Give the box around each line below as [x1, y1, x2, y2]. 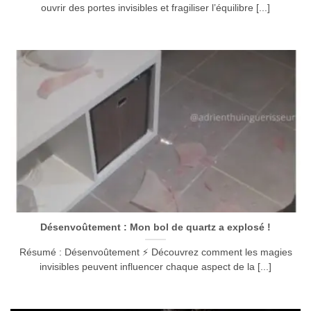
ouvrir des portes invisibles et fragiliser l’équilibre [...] [41, 2, 270, 13]
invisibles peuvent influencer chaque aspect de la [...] [40, 261, 271, 272]
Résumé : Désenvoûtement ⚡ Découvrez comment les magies [19, 246, 292, 258]
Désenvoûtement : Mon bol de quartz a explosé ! [40, 221, 271, 233]
